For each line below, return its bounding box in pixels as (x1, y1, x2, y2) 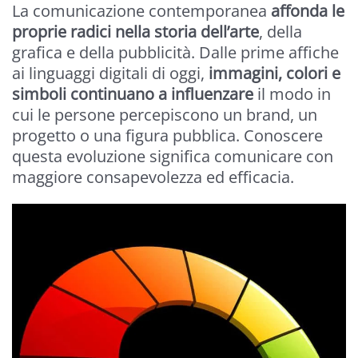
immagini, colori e (205, 62, 340, 84)
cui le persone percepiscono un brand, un (12, 103, 317, 125)
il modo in (253, 82, 331, 105)
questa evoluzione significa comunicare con (12, 145, 333, 167)
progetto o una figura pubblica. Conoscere (12, 124, 323, 146)
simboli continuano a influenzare (12, 82, 253, 105)
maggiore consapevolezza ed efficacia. (12, 165, 294, 188)
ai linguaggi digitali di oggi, (12, 62, 205, 84)
